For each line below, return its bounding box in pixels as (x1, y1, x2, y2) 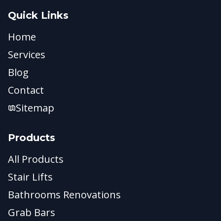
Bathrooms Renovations (8, 188, 121, 201)
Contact (8, 83, 44, 97)
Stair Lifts (8, 170, 53, 184)
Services (8, 48, 45, 61)
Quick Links (8, 9, 69, 21)
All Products (8, 152, 64, 166)
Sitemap (16, 101, 54, 114)
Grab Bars (8, 206, 55, 219)
